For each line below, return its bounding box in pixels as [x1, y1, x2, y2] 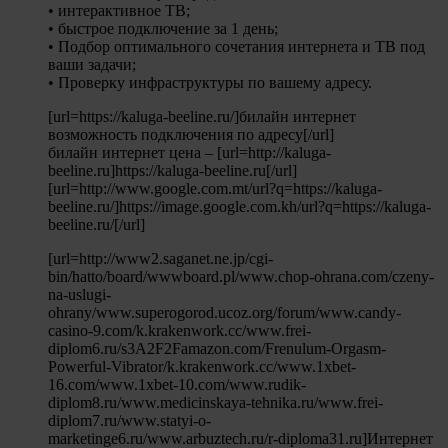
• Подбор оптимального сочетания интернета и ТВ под [48, 37, 425, 55]
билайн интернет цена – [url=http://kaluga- [48, 143, 331, 161]
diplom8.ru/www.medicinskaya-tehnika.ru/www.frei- [48, 393, 383, 411]
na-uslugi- [48, 285, 111, 303]
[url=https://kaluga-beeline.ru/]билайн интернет [48, 107, 356, 125]
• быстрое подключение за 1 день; [48, 19, 278, 37]
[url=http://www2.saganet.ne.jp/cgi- [48, 249, 273, 267]
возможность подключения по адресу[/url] [48, 125, 334, 143]
